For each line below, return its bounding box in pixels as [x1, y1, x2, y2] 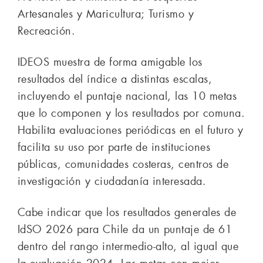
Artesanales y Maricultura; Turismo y [18, 6, 194, 21]
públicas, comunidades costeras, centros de [18, 157, 229, 171]
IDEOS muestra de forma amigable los [18, 55, 203, 69]
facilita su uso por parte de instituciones [18, 140, 211, 154]
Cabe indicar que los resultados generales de [18, 205, 237, 220]
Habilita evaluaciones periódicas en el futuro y [18, 123, 244, 137]
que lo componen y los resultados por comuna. [18, 106, 245, 120]
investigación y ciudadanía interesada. [18, 174, 207, 188]
